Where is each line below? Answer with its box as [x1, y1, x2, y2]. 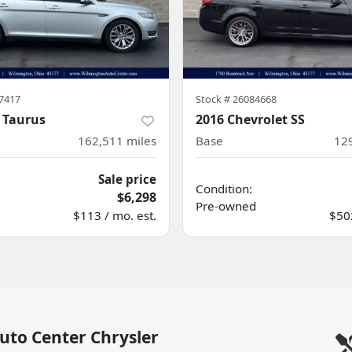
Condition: [196, 181, 252, 196]
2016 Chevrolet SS [196, 111, 305, 128]
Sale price [98, 171, 156, 187]
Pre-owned [196, 198, 256, 214]
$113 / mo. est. [73, 207, 156, 223]
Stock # [196, 92, 233, 106]
